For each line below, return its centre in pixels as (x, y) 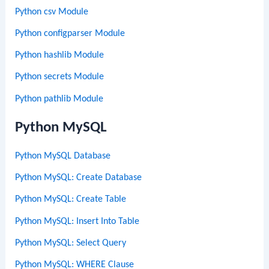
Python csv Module (52, 12)
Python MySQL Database (63, 156)
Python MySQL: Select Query (71, 243)
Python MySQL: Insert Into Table (77, 221)
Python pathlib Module (59, 99)
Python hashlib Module (60, 56)
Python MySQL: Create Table (71, 200)
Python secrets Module (60, 77)
